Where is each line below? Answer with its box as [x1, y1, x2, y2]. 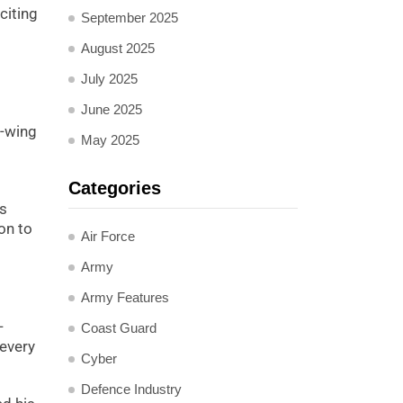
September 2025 [81, 10, 178, 25]
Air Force [81, 228, 135, 244]
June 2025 [81, 102, 142, 117]
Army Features [81, 290, 169, 305]
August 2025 [81, 40, 155, 56]
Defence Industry [81, 381, 182, 397]
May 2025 [81, 132, 139, 148]
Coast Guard [81, 320, 157, 336]
